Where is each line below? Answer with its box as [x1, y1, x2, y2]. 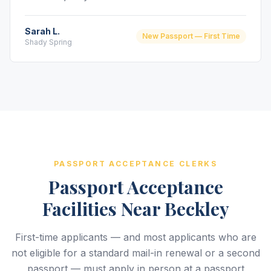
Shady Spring [25, 38, 72, 47]
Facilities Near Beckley [42, 197, 229, 221]
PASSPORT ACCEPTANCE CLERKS [53, 159, 218, 168]
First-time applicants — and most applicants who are [15, 231, 256, 243]
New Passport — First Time [142, 31, 240, 41]
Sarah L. [25, 26, 60, 36]
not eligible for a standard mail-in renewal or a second [11, 247, 260, 259]
